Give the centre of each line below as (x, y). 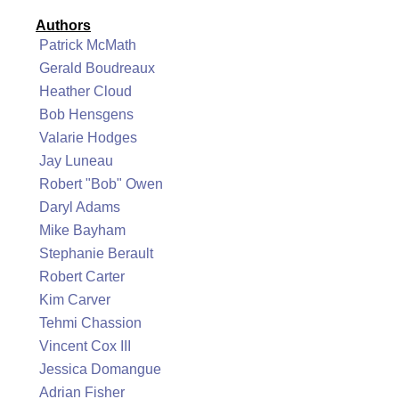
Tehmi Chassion (90, 323)
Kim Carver (75, 300)
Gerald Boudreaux (97, 68)
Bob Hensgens (86, 114)
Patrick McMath (88, 45)
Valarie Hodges (88, 138)
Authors (63, 25)
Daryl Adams (80, 207)
